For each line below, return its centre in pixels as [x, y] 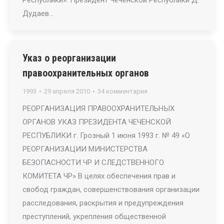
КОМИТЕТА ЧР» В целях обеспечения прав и [99, 176]
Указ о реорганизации [69, 58]
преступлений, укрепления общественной [94, 216]
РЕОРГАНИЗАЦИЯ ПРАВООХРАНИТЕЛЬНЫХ [98, 108]
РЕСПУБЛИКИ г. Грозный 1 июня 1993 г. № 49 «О [106, 135]
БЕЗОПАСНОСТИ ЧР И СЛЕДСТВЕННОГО [93, 162]
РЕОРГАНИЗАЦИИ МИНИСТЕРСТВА [85, 149]
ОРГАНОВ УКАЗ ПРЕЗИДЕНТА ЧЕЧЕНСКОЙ [97, 122]
